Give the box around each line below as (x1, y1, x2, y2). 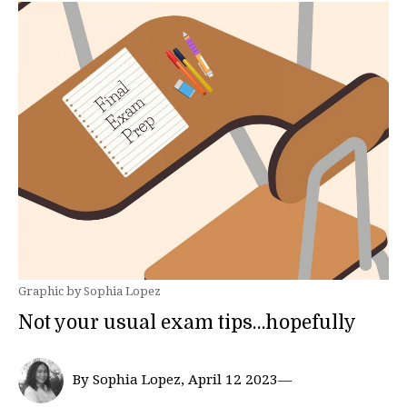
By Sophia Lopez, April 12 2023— (73, 372, 292, 389)
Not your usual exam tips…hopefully (18, 312, 356, 333)
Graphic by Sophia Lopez (18, 284, 161, 298)
